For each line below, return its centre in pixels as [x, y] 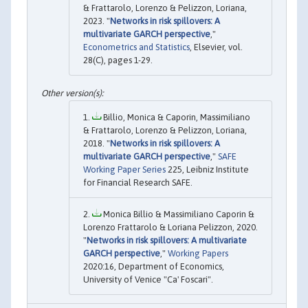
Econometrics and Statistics [136, 47]
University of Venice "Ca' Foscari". [148, 279]
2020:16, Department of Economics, [154, 266]
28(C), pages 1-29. [118, 60]
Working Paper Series [124, 169]
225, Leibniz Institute [207, 169]
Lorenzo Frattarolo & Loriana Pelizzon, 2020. [170, 227]
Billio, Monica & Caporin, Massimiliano [176, 117]
